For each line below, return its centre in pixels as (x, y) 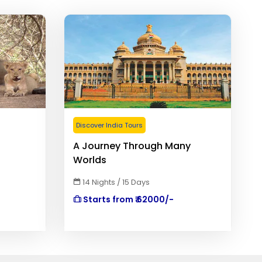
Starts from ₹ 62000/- (127, 199)
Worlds (89, 160)
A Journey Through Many (132, 146)
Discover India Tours (109, 125)
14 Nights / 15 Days (115, 182)
